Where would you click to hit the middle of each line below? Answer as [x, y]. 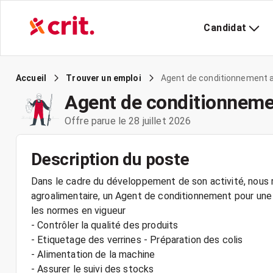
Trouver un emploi [104, 78]
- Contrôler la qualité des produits [105, 225]
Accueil [31, 78]
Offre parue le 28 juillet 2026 [128, 121]
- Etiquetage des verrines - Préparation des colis [137, 240]
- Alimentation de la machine [93, 254]
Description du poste [110, 159]
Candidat [225, 28]
